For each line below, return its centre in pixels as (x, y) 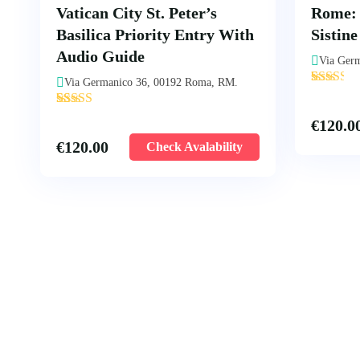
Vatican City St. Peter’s (137, 13)
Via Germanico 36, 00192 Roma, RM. (151, 82)
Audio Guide (100, 56)
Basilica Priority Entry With (155, 35)
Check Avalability (194, 147)
